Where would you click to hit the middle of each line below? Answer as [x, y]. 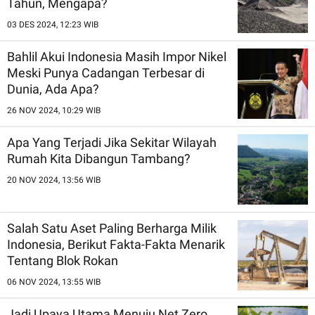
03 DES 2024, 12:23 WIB [53, 25]
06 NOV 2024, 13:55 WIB [54, 282]
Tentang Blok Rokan [63, 261]
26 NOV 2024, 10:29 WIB [54, 110]
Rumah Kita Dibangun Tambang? [99, 159]
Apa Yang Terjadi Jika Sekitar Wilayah [112, 142]
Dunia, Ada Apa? [53, 89]
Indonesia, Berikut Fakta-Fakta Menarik [116, 244]
